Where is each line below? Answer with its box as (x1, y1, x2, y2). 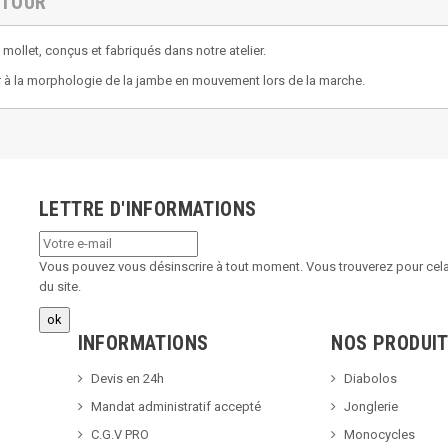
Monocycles (344, 426, 416, 442)
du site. (39, 278, 81, 294)
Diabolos (344, 370, 398, 386)
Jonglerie (344, 398, 399, 414)
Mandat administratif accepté (90, 398, 261, 414)
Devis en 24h (90, 370, 164, 386)
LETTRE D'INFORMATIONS (39, 196, 257, 221)
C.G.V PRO (90, 426, 149, 442)
